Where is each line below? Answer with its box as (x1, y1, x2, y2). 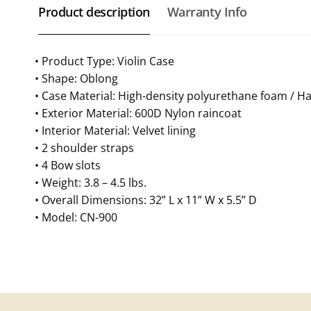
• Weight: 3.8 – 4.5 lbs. (35, 174, 146, 190)
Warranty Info (167, 3, 247, 20)
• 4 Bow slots (35, 157, 101, 173)
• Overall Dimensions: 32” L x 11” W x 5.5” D (35, 192, 257, 208)
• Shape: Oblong (35, 70, 118, 86)
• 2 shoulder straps (35, 140, 134, 155)
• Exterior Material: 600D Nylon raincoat (35, 105, 242, 121)
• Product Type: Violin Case (35, 53, 174, 69)
